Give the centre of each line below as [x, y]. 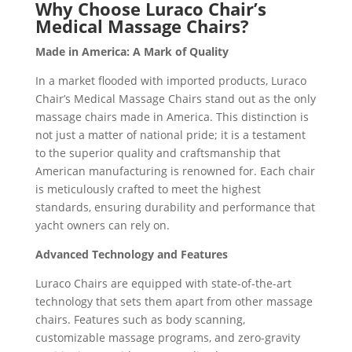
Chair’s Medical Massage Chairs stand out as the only [175, 98]
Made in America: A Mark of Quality [132, 51]
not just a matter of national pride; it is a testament [170, 134]
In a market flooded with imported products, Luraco [170, 80]
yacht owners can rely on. [102, 225]
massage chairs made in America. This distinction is [172, 116]
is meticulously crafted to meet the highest [148, 189]
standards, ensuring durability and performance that [175, 207]
